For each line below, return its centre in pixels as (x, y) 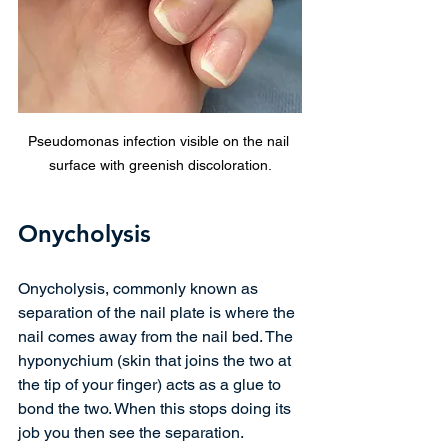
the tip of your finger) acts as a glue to (151, 384)
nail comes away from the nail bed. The (157, 336)
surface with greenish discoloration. (160, 164)
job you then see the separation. (132, 432)
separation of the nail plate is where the (158, 312)
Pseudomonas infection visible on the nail (160, 140)
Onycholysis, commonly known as (140, 288)
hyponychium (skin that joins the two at (156, 360)
